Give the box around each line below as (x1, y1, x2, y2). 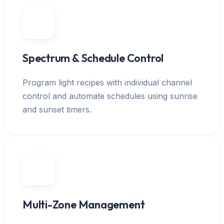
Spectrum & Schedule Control (22, 50, 164, 65)
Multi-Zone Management (22, 197, 145, 211)
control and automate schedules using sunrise (22, 90, 197, 101)
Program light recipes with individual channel (22, 77, 192, 87)
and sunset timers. (22, 104, 91, 114)
